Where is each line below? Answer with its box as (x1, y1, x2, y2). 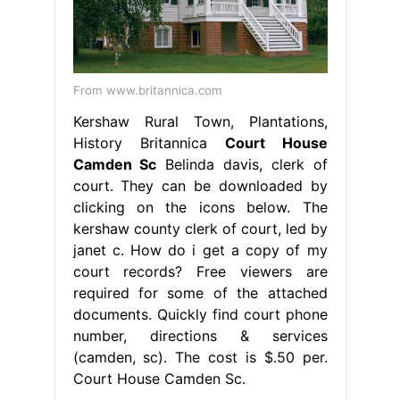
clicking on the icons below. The (72, 197, 328, 216)
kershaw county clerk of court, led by (72, 219, 328, 237)
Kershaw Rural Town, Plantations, (72, 112, 328, 130)
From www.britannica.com (72, 82, 222, 97)
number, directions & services (72, 326, 328, 345)
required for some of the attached (72, 283, 328, 302)
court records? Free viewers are (72, 262, 328, 280)
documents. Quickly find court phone (72, 304, 328, 323)
